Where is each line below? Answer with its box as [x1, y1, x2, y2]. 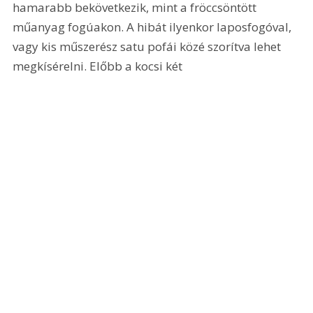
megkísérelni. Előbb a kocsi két [13, 58, 186, 75]
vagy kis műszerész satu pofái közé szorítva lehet [13, 38, 284, 55]
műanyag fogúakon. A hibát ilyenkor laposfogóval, [13, 19, 295, 36]
